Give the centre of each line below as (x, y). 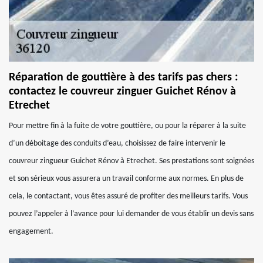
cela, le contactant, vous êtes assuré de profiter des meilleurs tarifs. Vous (128, 196)
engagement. (31, 232)
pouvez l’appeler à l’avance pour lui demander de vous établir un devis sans (131, 214)
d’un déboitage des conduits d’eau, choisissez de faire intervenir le (117, 144)
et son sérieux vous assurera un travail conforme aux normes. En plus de (126, 179)
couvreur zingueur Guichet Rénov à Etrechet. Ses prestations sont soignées (131, 161)
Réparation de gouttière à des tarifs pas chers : (124, 77)
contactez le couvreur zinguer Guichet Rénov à (122, 92)
